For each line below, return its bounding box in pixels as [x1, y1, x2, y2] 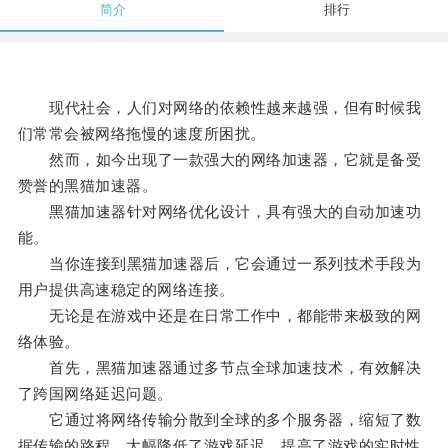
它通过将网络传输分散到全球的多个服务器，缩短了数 [17, 411, 422, 429]
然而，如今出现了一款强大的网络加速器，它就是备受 [17, 151, 422, 169]
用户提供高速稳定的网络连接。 [17, 281, 235, 299]
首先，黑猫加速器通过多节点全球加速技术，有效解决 [17, 359, 422, 377]
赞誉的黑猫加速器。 [17, 177, 158, 195]
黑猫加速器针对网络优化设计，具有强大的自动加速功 [17, 203, 422, 221]
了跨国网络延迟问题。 [17, 385, 173, 403]
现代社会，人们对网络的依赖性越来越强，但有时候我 [17, 99, 422, 117]
